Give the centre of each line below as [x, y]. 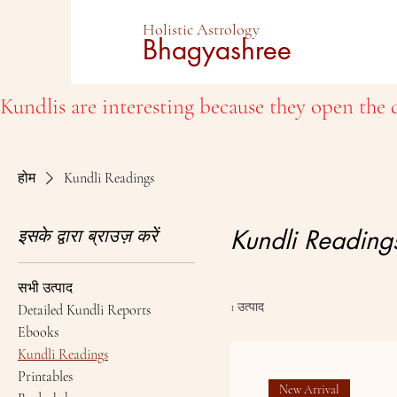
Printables [45, 377]
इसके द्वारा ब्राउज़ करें [88, 236]
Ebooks [38, 332]
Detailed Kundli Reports [84, 310]
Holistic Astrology [203, 29]
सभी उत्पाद [45, 288]
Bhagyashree [217, 50]
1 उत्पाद [247, 307]
